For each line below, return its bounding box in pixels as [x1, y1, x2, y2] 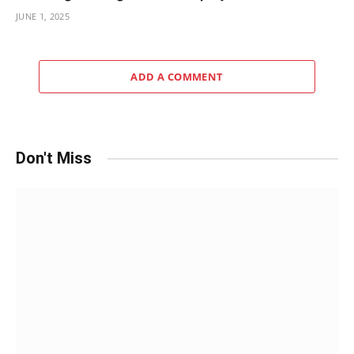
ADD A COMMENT [130, 70, 224, 85]
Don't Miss [16, 149, 92, 168]
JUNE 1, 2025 [16, 10, 70, 23]
